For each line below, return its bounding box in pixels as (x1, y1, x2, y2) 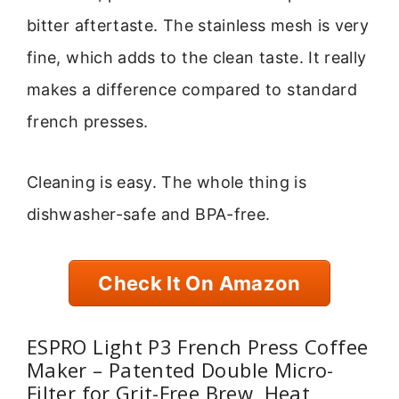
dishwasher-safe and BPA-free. (27, 205, 271, 224)
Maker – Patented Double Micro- (27, 356, 334, 384)
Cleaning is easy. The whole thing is (27, 173, 306, 192)
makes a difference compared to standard (27, 79, 358, 99)
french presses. (27, 111, 149, 131)
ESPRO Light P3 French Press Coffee (27, 333, 369, 361)
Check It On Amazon (98, 271, 301, 295)
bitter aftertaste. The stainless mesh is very (27, 15, 370, 35)
